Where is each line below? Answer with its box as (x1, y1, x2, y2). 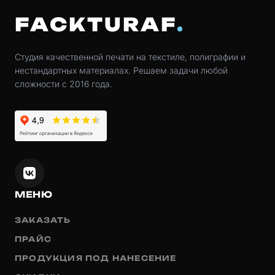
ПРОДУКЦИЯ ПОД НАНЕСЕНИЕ (15, 253, 177, 263)
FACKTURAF (15, 12, 177, 36)
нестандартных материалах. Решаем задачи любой (15, 64, 228, 76)
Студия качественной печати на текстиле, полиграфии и (15, 51, 246, 62)
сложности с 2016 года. (15, 78, 112, 89)
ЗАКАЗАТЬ (15, 215, 71, 225)
